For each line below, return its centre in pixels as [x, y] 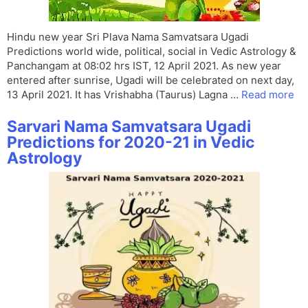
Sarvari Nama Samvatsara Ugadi [129, 127]
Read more [268, 95]
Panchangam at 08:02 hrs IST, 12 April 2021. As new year [144, 66]
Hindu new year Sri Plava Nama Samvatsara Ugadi [128, 37]
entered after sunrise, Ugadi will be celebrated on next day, [151, 80]
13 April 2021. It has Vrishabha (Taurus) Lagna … [124, 95]
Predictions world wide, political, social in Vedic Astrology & [152, 52]
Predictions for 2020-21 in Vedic [131, 143]
